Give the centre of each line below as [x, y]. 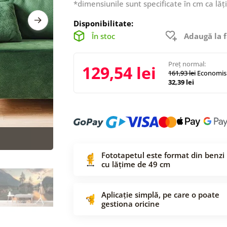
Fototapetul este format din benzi [163, 155]
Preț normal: [187, 64]
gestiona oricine [130, 203]
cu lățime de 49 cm [136, 164]
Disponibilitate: [103, 23]
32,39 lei [181, 82]
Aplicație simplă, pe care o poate [160, 194]
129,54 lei [119, 72]
